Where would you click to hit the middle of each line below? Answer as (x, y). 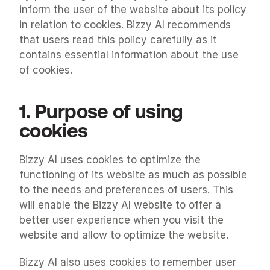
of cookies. (46, 70)
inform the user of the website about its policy (133, 10)
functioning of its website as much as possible (133, 175)
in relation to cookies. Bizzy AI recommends (125, 25)
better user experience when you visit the (121, 220)
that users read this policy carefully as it (118, 40)
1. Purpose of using (101, 111)
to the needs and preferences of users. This (126, 190)
